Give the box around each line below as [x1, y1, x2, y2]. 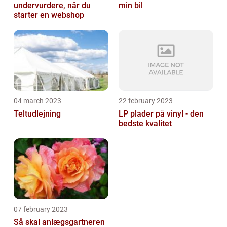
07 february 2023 [14, 205, 68, 213]
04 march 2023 [14, 96, 61, 105]
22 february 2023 [119, 96, 173, 105]
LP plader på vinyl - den [119, 108, 204, 119]
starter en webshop [14, 10, 84, 20]
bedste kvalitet [119, 118, 172, 128]
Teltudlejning [14, 108, 61, 119]
